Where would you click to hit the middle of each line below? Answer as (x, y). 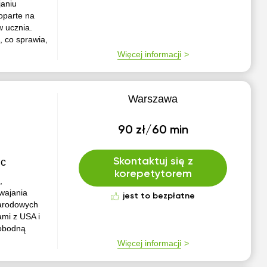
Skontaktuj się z (153, 162)
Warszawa (153, 99)
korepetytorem (153, 174)
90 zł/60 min (153, 131)
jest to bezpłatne (159, 196)
